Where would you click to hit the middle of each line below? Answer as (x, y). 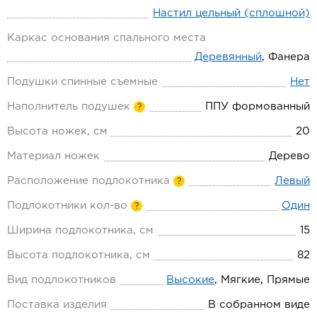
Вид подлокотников (62, 279)
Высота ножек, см (57, 131)
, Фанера (286, 57)
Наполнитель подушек (69, 106)
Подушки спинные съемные (82, 81)
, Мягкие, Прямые (262, 279)
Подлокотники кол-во (67, 205)
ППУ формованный (258, 106)
